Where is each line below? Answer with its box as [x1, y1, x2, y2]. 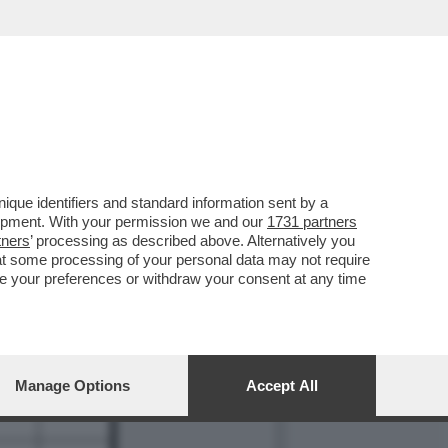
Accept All [246, 377, 318, 394]
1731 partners [267, 213, 357, 230]
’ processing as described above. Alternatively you [30, 232, 355, 249]
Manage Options [15, 377, 130, 394]
